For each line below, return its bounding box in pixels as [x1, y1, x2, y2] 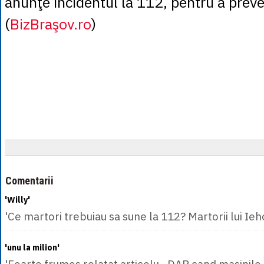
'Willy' [5, 194, 30, 205]
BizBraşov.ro [10, 14, 91, 34]
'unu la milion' [5, 242, 60, 253]
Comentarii [5, 174, 54, 187]
